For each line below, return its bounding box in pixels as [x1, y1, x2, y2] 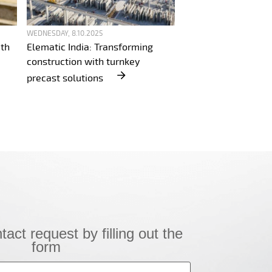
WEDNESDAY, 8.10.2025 [27, 29, 103, 38]
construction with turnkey [27, 56, 140, 68]
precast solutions [27, 72, 106, 84]
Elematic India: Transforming [27, 41, 153, 53]
